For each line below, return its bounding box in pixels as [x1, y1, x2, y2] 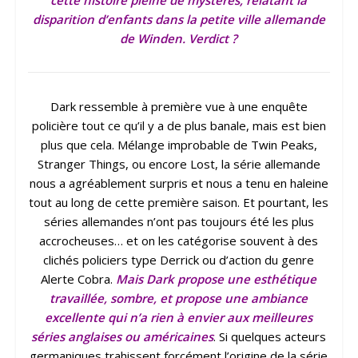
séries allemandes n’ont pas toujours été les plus [43, 213, 314, 230]
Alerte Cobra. [41, 271, 117, 288]
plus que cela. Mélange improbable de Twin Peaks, [40, 137, 317, 153]
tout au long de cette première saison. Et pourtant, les [29, 194, 329, 211]
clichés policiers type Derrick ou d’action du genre [43, 252, 315, 268]
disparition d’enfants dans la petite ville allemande [32, 11, 325, 28]
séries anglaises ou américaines [31, 328, 214, 345]
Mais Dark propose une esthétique [116, 271, 317, 288]
